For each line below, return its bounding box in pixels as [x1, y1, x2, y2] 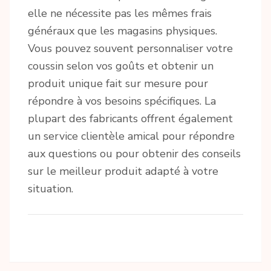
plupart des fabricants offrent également [28, 111, 233, 126]
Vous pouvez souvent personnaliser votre [28, 41, 233, 56]
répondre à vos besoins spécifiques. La [28, 93, 216, 108]
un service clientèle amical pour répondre [28, 128, 235, 143]
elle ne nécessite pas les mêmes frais [28, 5, 212, 21]
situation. [28, 181, 73, 196]
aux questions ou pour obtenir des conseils [28, 146, 241, 161]
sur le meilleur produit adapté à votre [28, 163, 218, 178]
